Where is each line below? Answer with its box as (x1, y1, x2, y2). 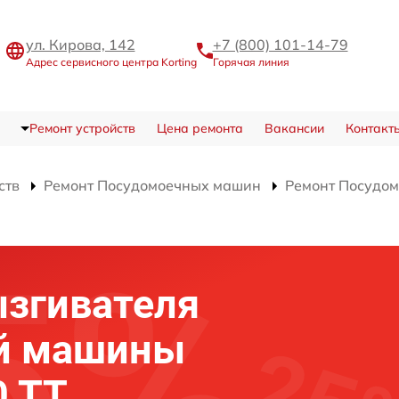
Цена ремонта (156, 119, 243, 136)
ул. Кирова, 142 (25, 35, 135, 53)
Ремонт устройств (28, 119, 135, 136)
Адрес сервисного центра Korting (25, 54, 197, 69)
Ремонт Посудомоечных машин (44, 175, 261, 194)
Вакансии (264, 119, 324, 136)
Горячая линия (212, 54, 289, 69)
